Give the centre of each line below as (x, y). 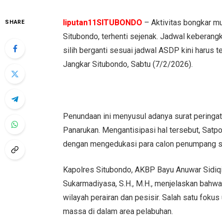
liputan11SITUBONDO (103, 22)
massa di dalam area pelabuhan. (118, 212)
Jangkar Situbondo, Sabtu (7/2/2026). (128, 64)
